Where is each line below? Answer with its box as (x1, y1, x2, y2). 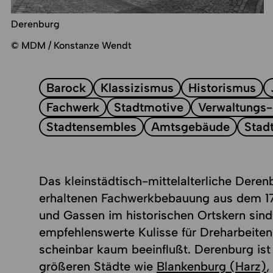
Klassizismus (100, 80, 174, 95)
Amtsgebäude (151, 119, 230, 134)
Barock (46, 80, 86, 95)
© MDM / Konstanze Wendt (10, 39, 132, 51)
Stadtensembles (46, 119, 136, 134)
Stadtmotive (113, 99, 183, 115)
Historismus (188, 80, 256, 95)
